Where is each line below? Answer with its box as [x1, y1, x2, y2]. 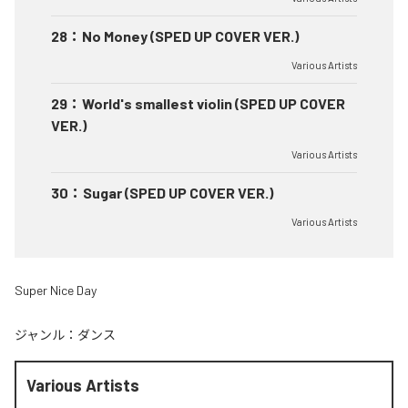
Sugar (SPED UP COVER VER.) [83, 184, 273, 202]
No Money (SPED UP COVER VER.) [82, 27, 299, 46]
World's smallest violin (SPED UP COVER [82, 95, 345, 113]
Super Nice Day [15, 282, 97, 299]
